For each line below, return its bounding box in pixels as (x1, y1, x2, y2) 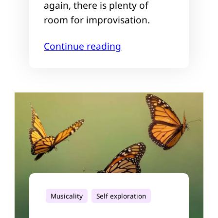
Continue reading (44, 39, 122, 53)
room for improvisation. (44, 13, 150, 26)
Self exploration (96, 191, 146, 200)
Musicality (51, 191, 83, 200)
